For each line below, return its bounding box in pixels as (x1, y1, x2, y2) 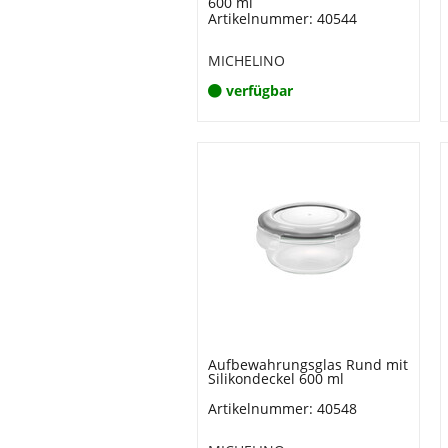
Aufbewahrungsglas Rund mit (208, 355, 408, 374)
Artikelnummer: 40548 (208, 399, 357, 418)
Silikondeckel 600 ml (208, 369, 344, 388)
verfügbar (226, 81, 293, 100)
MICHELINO (208, 51, 285, 70)
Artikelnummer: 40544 (208, 9, 357, 28)
